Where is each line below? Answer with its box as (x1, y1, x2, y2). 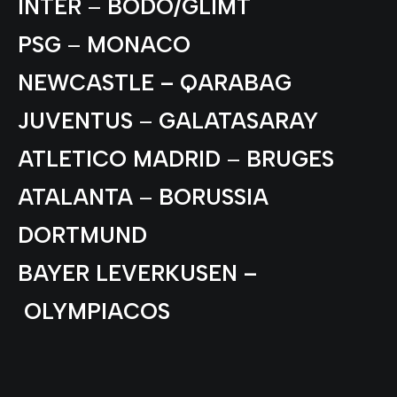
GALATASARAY (159, 106, 318, 134)
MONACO (87, 30, 191, 58)
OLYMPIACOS (18, 297, 170, 324)
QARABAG (174, 68, 292, 96)
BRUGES (246, 144, 340, 172)
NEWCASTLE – (18, 68, 174, 96)
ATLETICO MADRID (18, 144, 227, 172)
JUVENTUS (18, 106, 139, 134)
